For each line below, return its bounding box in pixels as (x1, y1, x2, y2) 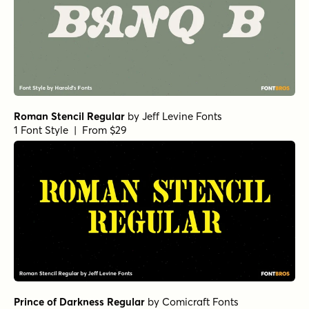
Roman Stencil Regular (14, 110, 125, 123)
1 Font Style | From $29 (14, 123, 127, 137)
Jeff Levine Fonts (142, 110, 222, 123)
